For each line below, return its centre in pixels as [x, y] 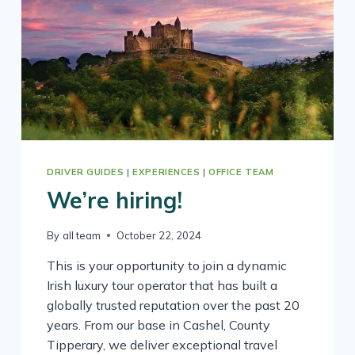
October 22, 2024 [158, 235]
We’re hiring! [115, 200]
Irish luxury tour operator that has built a [162, 285]
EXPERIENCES [166, 172]
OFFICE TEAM [241, 172]
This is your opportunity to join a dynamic [167, 265]
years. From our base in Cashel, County [159, 324]
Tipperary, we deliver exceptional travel [162, 344]
